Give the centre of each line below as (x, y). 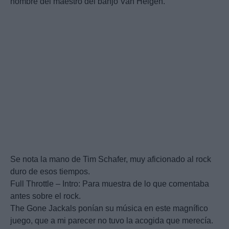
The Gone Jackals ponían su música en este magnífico (109, 209)
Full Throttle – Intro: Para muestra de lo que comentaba (110, 184)
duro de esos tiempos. (50, 172)
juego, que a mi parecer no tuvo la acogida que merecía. (112, 221)
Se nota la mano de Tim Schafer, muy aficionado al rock (111, 159)
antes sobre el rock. (45, 196)
